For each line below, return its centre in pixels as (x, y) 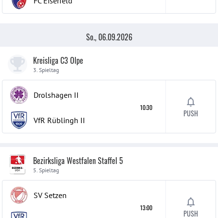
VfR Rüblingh (56, 120)
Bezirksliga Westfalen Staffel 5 (78, 161)
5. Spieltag (46, 170)
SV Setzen (50, 195)
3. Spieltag (46, 70)
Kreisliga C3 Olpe (58, 60)
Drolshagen (53, 95)
